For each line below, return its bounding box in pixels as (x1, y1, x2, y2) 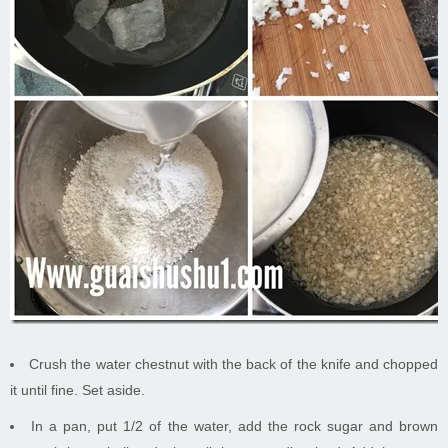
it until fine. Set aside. (10, 382, 145, 399)
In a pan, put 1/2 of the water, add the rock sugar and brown (31, 418, 439, 435)
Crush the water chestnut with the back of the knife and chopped (29, 356, 439, 373)
